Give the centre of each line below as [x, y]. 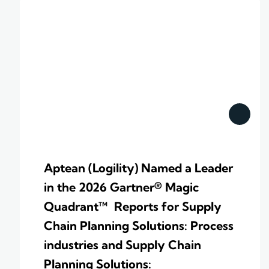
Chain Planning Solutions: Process [139, 226]
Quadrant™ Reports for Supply [133, 207]
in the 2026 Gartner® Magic [121, 187]
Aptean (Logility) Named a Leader [138, 168]
